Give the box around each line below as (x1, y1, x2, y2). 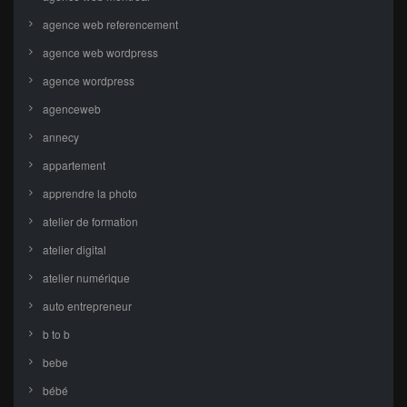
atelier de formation (43, 213, 138, 230)
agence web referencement (43, 16, 178, 33)
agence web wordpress (43, 45, 158, 61)
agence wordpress (43, 73, 134, 89)
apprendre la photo (43, 185, 137, 202)
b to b (43, 326, 70, 342)
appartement (43, 157, 105, 174)
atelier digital (43, 242, 106, 258)
